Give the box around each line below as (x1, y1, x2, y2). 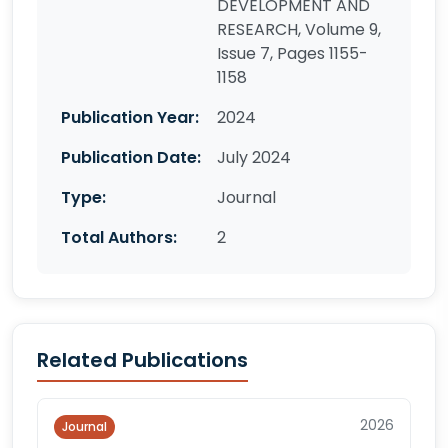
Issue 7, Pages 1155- (217, 42, 368, 65)
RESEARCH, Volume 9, (217, 18, 381, 41)
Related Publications (37, 346, 248, 374)
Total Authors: (61, 226, 177, 249)
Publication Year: (61, 106, 199, 129)
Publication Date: (61, 146, 201, 169)
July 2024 (217, 146, 291, 169)
